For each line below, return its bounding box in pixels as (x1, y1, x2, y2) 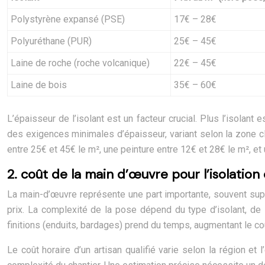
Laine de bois (11, 79, 67, 91)
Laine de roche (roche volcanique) (11, 57, 150, 69)
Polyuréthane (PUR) (11, 35, 92, 47)
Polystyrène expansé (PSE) (11, 14, 125, 25)
